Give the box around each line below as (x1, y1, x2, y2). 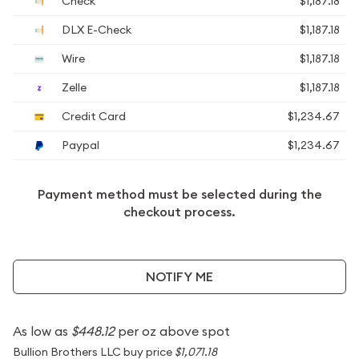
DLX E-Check (59, 22, 131, 37)
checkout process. (123, 204, 236, 220)
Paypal (59, 138, 99, 152)
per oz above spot (115, 323, 230, 339)
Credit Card (59, 109, 126, 123)
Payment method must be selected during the (37, 186, 322, 203)
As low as (13, 323, 71, 339)
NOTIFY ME (146, 268, 213, 285)
